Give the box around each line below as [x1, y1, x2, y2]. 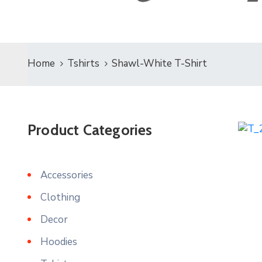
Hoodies [40, 235, 77, 249]
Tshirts [67, 57, 99, 70]
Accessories [40, 168, 93, 182]
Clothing [40, 191, 80, 204]
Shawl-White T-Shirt [112, 57, 207, 70]
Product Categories [27, 121, 153, 139]
